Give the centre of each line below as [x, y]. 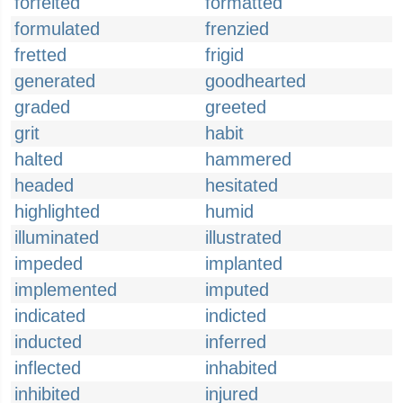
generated [55, 81]
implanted [244, 264]
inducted [48, 342]
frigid [224, 55]
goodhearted [255, 81]
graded [42, 107]
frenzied [237, 29]
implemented [66, 290]
